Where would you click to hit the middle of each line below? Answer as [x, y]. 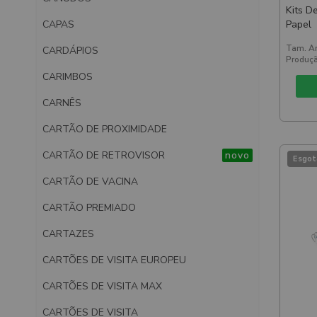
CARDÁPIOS [70, 50]
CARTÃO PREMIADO [89, 207]
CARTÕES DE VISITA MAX [102, 286]
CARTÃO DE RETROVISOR [104, 155]
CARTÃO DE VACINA [90, 181]
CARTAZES [68, 234]
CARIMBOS [68, 76]
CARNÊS [62, 103]
